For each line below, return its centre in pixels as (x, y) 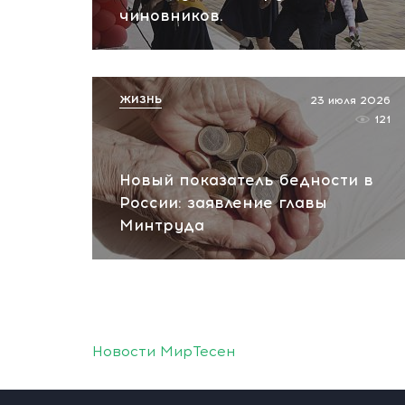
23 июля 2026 (350, 100)
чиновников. (171, 15)
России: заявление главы (223, 202)
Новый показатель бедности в (246, 180)
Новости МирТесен (164, 351)
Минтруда (162, 225)
